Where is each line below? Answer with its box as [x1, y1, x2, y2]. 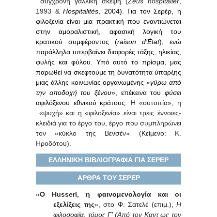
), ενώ [159, 37, 181, 46]
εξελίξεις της [53, 200, 94, 208]
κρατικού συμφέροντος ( [36, 37, 117, 46]
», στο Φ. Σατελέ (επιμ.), [94, 200, 176, 208]
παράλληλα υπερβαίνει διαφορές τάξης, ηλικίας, [36, 47, 181, 56]
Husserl [52, 190, 77, 198]
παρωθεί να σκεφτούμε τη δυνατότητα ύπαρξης [36, 68, 181, 76]
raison [117, 37, 136, 46]
